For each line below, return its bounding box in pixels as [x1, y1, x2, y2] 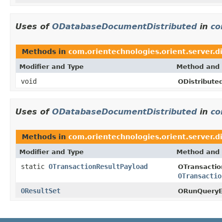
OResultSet [21, 186, 60, 195]
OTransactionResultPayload [49, 162, 148, 170]
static [21, 162, 49, 170]
